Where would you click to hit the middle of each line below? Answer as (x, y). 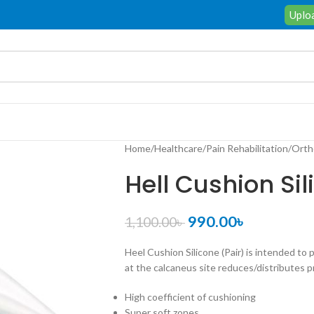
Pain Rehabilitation (247, 148)
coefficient (172, 297)
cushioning (233, 297)
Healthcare (178, 148)
